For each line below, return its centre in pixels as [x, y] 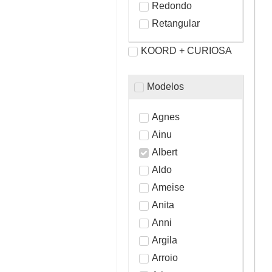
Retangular [176, 23]
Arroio [165, 257]
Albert [165, 152]
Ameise [168, 187]
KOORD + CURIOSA [186, 50]
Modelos [165, 86]
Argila [165, 240]
